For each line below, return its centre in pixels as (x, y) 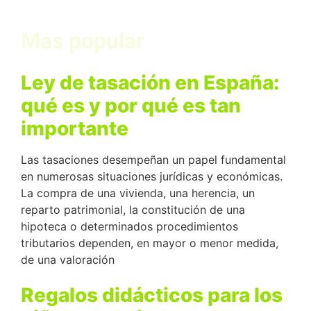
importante (75, 129)
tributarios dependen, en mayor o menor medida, (150, 243)
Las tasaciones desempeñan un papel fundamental (153, 160)
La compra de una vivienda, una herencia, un (138, 193)
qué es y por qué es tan (131, 106)
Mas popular (83, 41)
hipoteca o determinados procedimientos (129, 227)
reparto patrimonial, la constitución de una (133, 210)
